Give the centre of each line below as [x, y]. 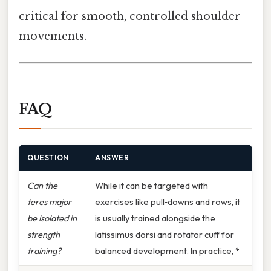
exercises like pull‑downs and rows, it [168, 201]
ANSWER [112, 157]
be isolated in [52, 218]
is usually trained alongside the [155, 218]
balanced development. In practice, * [167, 250]
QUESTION [48, 157]
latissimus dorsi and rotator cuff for [165, 234]
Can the [42, 185]
